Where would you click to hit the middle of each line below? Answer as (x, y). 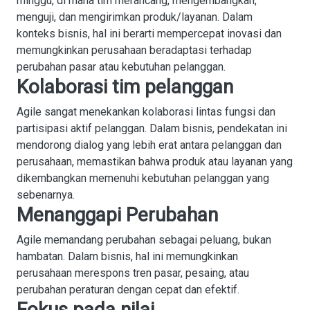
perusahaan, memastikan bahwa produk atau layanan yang (155, 162)
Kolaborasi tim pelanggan (125, 87)
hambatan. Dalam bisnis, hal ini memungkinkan (127, 256)
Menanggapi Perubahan (117, 215)
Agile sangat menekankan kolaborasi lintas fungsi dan (146, 112)
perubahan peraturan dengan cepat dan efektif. (128, 290)
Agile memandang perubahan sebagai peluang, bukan (144, 240)
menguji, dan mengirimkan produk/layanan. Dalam (135, 17)
